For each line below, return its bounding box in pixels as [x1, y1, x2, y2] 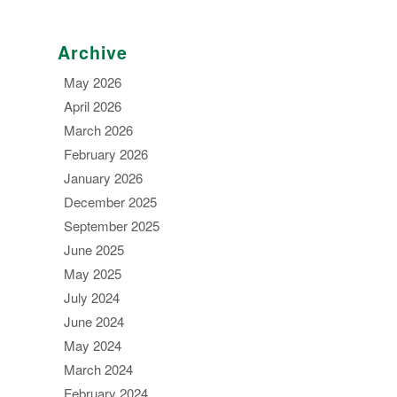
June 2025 [64, 239, 124, 259]
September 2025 [64, 215, 160, 235]
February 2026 [64, 144, 148, 163]
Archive [58, 40, 128, 66]
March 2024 [64, 359, 133, 378]
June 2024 [64, 311, 124, 331]
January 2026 [64, 167, 143, 187]
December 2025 [64, 191, 157, 211]
